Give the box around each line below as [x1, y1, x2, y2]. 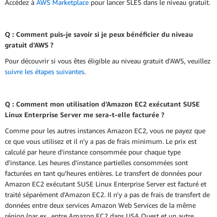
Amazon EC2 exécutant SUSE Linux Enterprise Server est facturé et [5, 179, 206, 188]
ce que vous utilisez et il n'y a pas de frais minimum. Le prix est [5, 137, 197, 145]
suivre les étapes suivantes [5, 67, 84, 76]
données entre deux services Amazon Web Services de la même [5, 201, 196, 209]
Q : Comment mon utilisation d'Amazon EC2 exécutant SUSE [5, 99, 200, 108]
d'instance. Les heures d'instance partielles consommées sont [5, 158, 188, 167]
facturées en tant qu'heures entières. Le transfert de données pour [5, 169, 202, 177]
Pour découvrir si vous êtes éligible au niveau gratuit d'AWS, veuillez [5, 57, 211, 65]
